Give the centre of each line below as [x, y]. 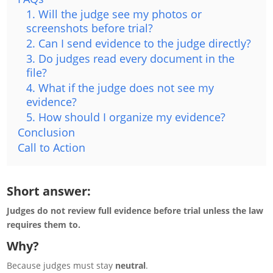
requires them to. [44, 225]
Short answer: [49, 191]
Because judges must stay [61, 266]
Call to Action [52, 148]
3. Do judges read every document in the [131, 59]
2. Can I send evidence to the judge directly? [139, 44]
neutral [131, 266]
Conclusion [47, 133]
